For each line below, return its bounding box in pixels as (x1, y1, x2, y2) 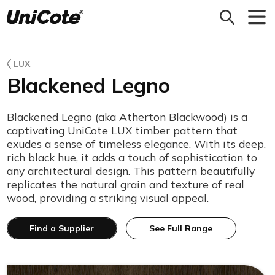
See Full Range (149, 223, 212, 234)
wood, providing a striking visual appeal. (6, 191, 209, 204)
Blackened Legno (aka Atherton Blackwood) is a (6, 110, 247, 123)
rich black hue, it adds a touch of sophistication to (6, 150, 257, 164)
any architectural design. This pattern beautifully (6, 164, 255, 177)
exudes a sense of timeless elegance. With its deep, (6, 137, 266, 150)
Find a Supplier (29, 223, 94, 234)
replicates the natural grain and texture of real (6, 177, 244, 191)
